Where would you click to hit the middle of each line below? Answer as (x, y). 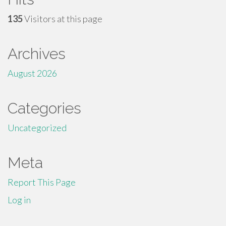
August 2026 (32, 73)
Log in (19, 200)
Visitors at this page (63, 18)
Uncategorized (37, 127)
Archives (37, 53)
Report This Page (42, 182)
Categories (44, 108)
